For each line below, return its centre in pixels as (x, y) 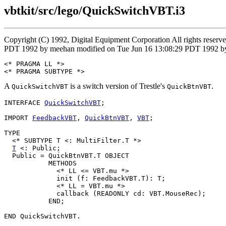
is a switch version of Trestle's (118, 86)
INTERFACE (24, 102)
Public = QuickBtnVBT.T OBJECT (67, 155)
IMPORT (18, 118)
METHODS (40, 163)
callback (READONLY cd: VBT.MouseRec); (105, 193)
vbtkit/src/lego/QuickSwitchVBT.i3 (95, 11)
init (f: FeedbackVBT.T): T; (85, 178)
